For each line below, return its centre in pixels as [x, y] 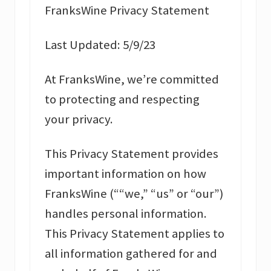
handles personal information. [126, 214]
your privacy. [79, 119]
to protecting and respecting [122, 100]
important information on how [126, 174]
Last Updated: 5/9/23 [100, 45]
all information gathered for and [131, 254]
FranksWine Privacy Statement [127, 11]
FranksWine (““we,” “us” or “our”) [134, 194]
